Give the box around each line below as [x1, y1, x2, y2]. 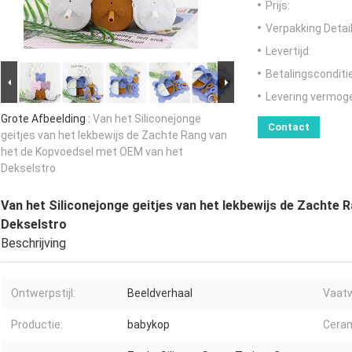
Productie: [11, 318, 63, 332]
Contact [268, 121, 310, 134]
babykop [127, 318, 170, 332]
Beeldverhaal [127, 287, 192, 300]
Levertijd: [266, 45, 311, 58]
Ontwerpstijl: [11, 287, 75, 300]
